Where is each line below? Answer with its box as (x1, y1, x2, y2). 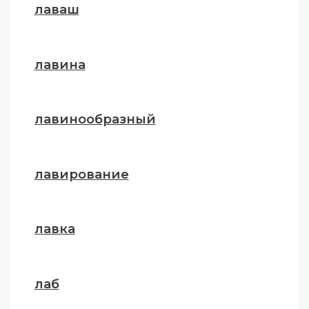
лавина (34, 56, 86, 72)
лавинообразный (34, 111, 156, 128)
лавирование (34, 166, 129, 182)
